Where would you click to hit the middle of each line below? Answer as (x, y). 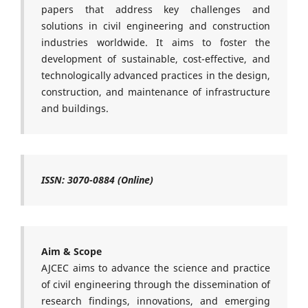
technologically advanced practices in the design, (156, 75)
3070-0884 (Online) (110, 179)
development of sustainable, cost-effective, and (156, 58)
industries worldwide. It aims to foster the (156, 42)
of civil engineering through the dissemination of (156, 284)
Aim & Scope (71, 251)
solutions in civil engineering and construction (156, 25)
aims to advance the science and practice (172, 267)
